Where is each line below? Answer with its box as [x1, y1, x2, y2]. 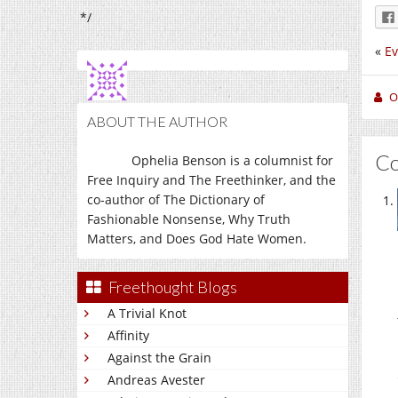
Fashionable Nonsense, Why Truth [87, 211, 291, 227]
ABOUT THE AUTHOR [87, 113, 227, 130]
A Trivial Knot [107, 305, 187, 322]
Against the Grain [107, 349, 211, 366]
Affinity [107, 327, 149, 344]
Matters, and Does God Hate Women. [87, 230, 306, 247]
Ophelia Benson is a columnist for [131, 152, 333, 169]
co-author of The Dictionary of [87, 191, 265, 208]
